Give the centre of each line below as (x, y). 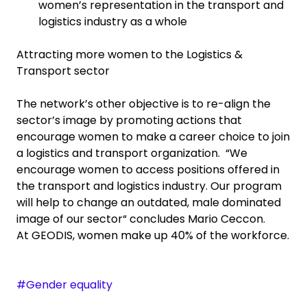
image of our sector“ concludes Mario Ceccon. (141, 219)
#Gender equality (64, 285)
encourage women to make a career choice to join (153, 137)
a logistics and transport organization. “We (132, 153)
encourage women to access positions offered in (148, 170)
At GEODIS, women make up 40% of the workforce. (153, 236)
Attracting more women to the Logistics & (130, 55)
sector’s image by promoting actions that (129, 121)
